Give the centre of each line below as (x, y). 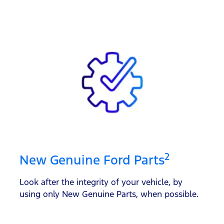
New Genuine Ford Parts (92, 160)
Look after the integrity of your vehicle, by (101, 182)
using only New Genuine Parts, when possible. (109, 194)
